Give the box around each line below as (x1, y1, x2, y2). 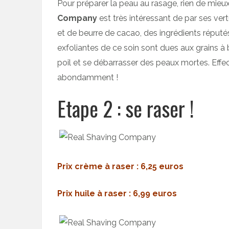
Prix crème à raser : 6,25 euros (57, 162, 184, 171)
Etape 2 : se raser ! (57, 93, 194, 124)
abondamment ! (57, 73, 118, 82)
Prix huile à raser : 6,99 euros (57, 189, 177, 198)
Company (57, 13, 97, 23)
